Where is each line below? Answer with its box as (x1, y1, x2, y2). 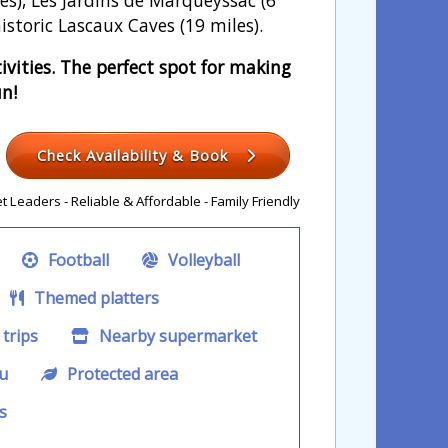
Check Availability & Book (37, 145, 234, 166)
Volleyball (164, 249, 240, 272)
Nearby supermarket (95, 325, 257, 348)
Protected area (63, 363, 178, 386)
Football (44, 249, 109, 272)
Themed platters (30, 287, 159, 310)
